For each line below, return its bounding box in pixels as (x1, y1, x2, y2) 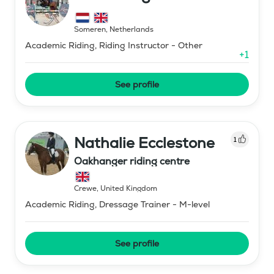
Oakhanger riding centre (74, 154, 190, 168)
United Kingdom (100, 183, 157, 193)
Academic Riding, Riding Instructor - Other (25, 39, 202, 51)
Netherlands (109, 24, 154, 34)
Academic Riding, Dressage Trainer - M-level (25, 198, 210, 210)
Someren (74, 24, 106, 34)
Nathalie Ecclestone (74, 133, 215, 152)
